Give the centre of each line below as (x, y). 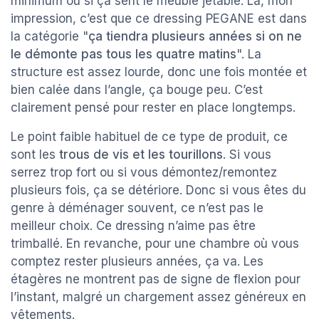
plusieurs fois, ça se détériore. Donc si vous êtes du (158, 190)
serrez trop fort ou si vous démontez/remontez (144, 173)
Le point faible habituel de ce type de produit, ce (149, 137)
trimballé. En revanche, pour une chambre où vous (155, 244)
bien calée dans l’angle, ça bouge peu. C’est (137, 90)
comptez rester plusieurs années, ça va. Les (137, 262)
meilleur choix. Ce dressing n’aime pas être (133, 226)
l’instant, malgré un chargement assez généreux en (158, 297)
